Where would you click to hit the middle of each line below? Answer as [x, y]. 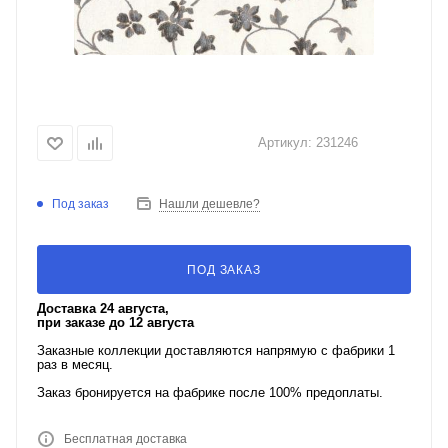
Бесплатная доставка [125, 439]
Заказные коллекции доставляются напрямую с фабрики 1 [216, 350]
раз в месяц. [75, 364]
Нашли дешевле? [209, 204]
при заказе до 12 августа [115, 322]
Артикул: [285, 142]
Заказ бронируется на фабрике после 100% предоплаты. [210, 392]
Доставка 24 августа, [103, 308]
